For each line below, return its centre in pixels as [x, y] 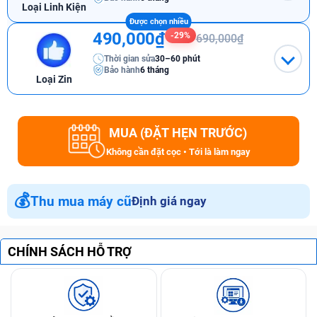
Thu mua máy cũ [81, 201]
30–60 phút [178, 59]
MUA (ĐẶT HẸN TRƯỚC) [178, 132]
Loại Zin [54, 80]
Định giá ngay [169, 201]
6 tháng [155, 70]
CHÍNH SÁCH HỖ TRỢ [70, 252]
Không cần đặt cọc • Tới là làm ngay [178, 151]
